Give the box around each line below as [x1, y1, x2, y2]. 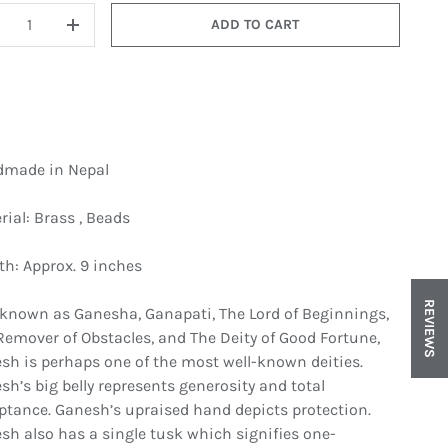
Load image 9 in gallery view [131, 251, 335, 271]
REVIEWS [421, 299, 438, 358]
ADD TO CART [211, 16, 300, 33]
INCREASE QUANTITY [71, 27, 207, 44]
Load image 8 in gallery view [15, 251, 220, 271]
